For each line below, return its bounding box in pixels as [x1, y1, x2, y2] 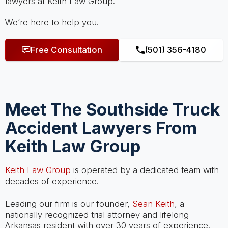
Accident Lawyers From [5, 118, 197, 138]
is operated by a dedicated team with [70, 164, 219, 175]
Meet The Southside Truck [5, 99, 220, 120]
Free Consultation [30, 44, 102, 55]
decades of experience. [5, 176, 99, 186]
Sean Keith [132, 198, 175, 209]
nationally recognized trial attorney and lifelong [5, 210, 189, 220]
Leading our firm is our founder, [5, 198, 132, 209]
